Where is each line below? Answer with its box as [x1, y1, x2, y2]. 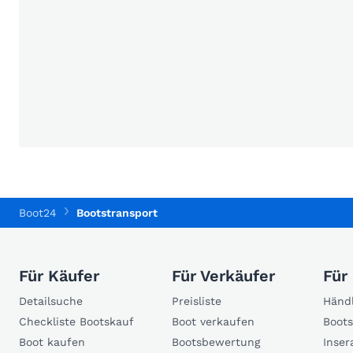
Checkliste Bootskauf [19, 314, 134, 328]
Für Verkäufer [172, 266, 275, 285]
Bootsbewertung [172, 335, 260, 348]
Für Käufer [19, 266, 99, 285]
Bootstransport [76, 206, 158, 219]
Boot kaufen [19, 335, 85, 348]
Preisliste [172, 294, 221, 307]
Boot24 [19, 206, 57, 219]
